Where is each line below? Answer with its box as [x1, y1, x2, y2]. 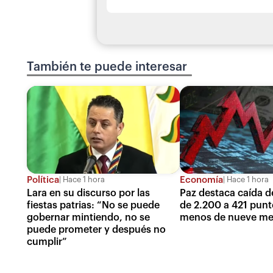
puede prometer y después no [27, 224, 166, 235]
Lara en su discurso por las [27, 188, 150, 198]
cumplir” [27, 236, 67, 247]
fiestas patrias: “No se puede [27, 200, 160, 210]
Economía [180, 175, 224, 185]
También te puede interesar [27, 61, 187, 74]
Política [27, 175, 59, 185]
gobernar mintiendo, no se [27, 212, 150, 222]
